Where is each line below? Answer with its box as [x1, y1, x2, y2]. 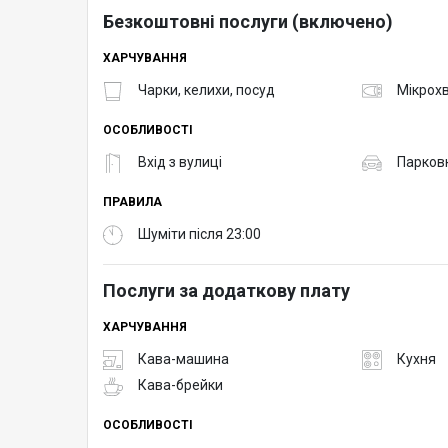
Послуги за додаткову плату [103, 279, 350, 301]
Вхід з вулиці [138, 154, 222, 171]
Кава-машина [138, 351, 229, 368]
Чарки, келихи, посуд [138, 82, 275, 99]
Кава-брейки [138, 377, 223, 394]
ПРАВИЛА [103, 194, 162, 209]
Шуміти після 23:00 [138, 226, 261, 243]
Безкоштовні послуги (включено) [103, 10, 393, 32]
